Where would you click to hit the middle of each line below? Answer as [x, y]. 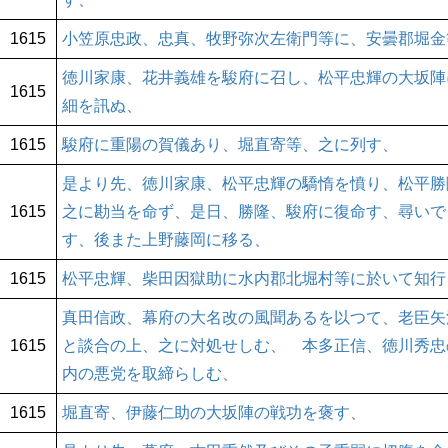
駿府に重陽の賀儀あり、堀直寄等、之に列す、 [230, 145]
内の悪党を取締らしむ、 [150, 374]
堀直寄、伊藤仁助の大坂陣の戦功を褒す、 [214, 413]
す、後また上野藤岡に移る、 [166, 240]
